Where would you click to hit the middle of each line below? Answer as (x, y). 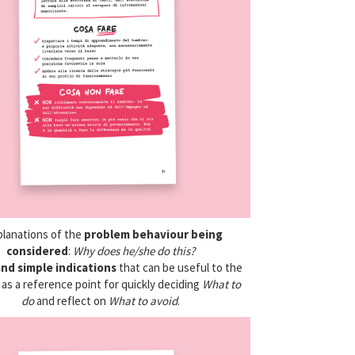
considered (37, 250)
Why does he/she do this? (134, 250)
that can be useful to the (180, 267)
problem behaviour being (153, 234)
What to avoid (143, 300)
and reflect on (71, 300)
